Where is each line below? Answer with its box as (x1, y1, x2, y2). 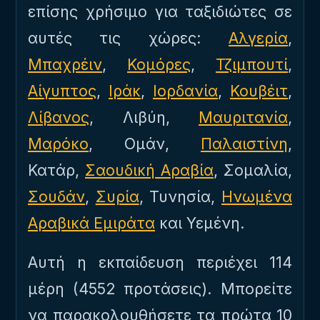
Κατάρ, (28, 161, 85, 179)
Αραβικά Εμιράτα (28, 214, 155, 232)
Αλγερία (229, 29, 288, 47)
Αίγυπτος (28, 81, 96, 100)
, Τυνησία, (139, 187, 222, 206)
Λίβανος (28, 108, 89, 126)
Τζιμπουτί (216, 55, 288, 74)
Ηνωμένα (221, 187, 293, 206)
